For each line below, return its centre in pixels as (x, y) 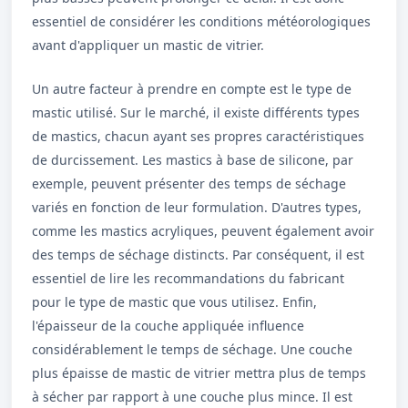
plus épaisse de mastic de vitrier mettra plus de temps (199, 373)
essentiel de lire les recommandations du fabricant (188, 278)
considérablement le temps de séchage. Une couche (192, 349)
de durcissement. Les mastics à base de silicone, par (193, 160)
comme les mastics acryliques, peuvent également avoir (203, 231)
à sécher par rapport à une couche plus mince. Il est (192, 397)
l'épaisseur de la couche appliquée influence (168, 326)
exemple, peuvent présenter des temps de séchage (189, 184)
